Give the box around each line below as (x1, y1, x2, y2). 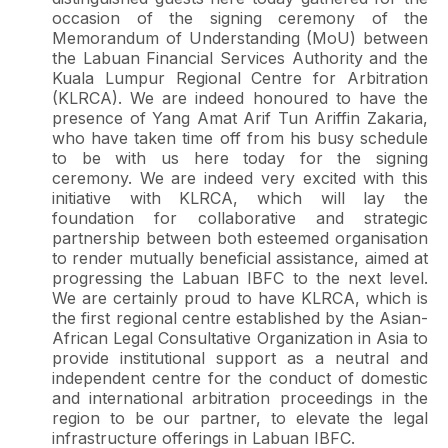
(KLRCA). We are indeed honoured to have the (52, 88, 428, 108)
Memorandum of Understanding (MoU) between (52, 28, 428, 48)
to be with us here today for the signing (52, 148, 428, 168)
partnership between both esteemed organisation (52, 228, 428, 248)
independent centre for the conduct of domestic (52, 368, 428, 388)
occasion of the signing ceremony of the (52, 8, 428, 28)
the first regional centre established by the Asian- (52, 308, 428, 328)
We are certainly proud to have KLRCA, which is (52, 288, 428, 308)
